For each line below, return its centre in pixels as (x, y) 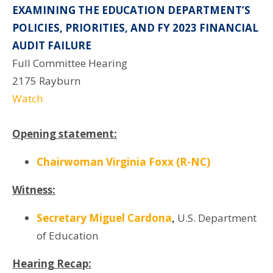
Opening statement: (65, 133)
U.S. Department (216, 218)
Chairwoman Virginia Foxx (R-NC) (123, 161)
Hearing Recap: (52, 263)
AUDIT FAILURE (52, 45)
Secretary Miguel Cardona (104, 218)
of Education (67, 235)
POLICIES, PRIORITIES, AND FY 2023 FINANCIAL (135, 27)
